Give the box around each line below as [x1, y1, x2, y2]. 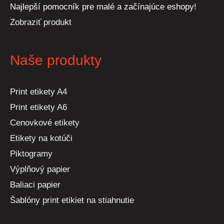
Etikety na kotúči [10, 133, 72, 143]
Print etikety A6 [10, 102, 67, 112]
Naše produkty [10, 52, 101, 68]
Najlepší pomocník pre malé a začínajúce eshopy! [10, 1, 196, 11]
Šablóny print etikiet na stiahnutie [10, 195, 134, 205]
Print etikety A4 [10, 87, 67, 97]
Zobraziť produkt [10, 17, 71, 27]
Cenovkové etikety [10, 118, 79, 128]
